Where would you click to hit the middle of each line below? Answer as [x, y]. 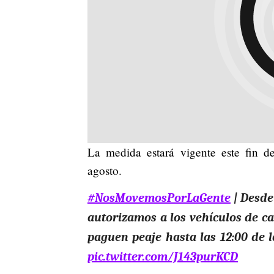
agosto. [105, 170]
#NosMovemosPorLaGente [159, 198]
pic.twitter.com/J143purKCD [163, 256]
